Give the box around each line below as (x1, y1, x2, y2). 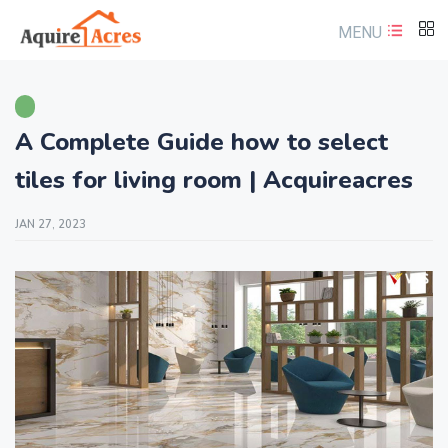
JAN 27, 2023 (15, 217, 86, 232)
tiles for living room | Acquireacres (15, 164, 413, 196)
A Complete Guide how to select (15, 126, 388, 158)
